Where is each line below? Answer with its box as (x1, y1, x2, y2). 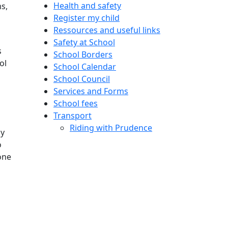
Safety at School (53, 36, 115, 48)
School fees (53, 97, 98, 109)
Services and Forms (53, 85, 128, 97)
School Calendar (53, 61, 116, 72)
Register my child (53, 12, 120, 23)
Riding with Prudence (70, 122, 152, 133)
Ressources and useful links (53, 24, 160, 36)
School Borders (53, 48, 112, 60)
